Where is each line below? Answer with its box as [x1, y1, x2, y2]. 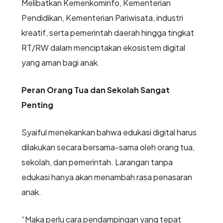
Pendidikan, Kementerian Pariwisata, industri [21, 12, 183, 23]
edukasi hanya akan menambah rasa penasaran [21, 172, 192, 183]
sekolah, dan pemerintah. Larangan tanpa [21, 157, 173, 168]
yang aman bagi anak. [21, 57, 100, 68]
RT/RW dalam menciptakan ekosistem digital [21, 42, 185, 53]
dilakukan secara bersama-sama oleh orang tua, [21, 142, 195, 153]
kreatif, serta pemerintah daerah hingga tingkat [21, 27, 194, 38]
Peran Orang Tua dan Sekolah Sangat [21, 85, 170, 96]
